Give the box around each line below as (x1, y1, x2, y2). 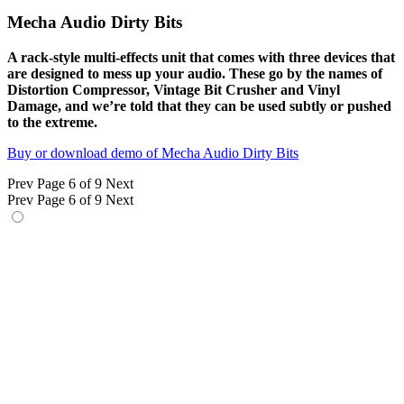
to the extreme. (7, 114, 97, 130)
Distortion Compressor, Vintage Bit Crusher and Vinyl (7, 81, 340, 97)
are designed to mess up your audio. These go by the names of (7, 65, 382, 81)
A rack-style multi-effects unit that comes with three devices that (7, 49, 395, 65)
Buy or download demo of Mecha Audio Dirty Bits (7, 144, 298, 161)
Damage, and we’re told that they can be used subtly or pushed (7, 97, 391, 114)
